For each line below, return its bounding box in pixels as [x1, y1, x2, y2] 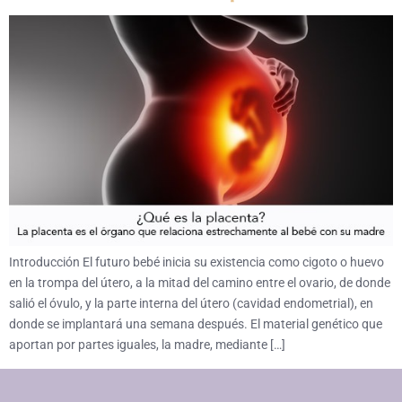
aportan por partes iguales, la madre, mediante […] [9, 337, 285, 353]
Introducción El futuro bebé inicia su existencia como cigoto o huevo [9, 255, 384, 270]
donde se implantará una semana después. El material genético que [9, 317, 382, 332]
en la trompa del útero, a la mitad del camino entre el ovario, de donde [9, 275, 390, 291]
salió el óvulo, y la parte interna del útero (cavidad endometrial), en [9, 296, 373, 311]
